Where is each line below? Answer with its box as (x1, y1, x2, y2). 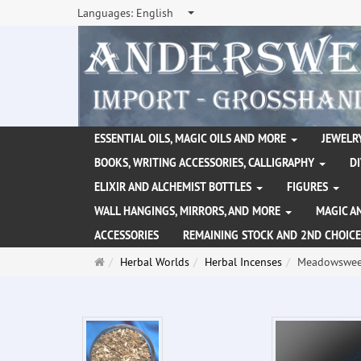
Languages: (77, 6, 136, 20)
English (136, 6, 173, 20)
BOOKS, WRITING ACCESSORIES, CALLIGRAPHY (94, 156, 317, 171)
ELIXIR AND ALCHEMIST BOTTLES (94, 180, 255, 195)
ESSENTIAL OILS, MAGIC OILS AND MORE (94, 131, 289, 147)
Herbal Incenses (205, 255, 282, 270)
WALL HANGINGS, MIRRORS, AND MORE (94, 204, 284, 219)
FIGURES (287, 180, 331, 195)
